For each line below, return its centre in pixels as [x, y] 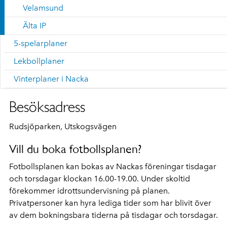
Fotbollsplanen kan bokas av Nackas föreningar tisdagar [113, 166]
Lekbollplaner [39, 61]
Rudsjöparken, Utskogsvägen [63, 126]
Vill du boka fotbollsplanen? [76, 149]
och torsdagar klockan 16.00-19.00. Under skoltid [100, 179]
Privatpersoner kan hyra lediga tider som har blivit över [110, 203]
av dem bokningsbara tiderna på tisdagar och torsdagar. [113, 215]
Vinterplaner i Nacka [51, 79]
